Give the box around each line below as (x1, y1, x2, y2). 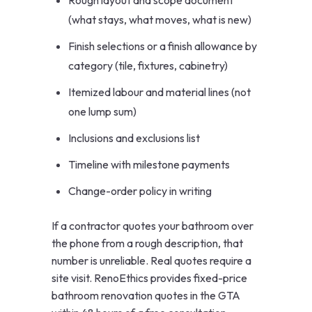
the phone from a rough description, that (52, 236, 243, 251)
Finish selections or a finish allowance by (68, 39, 257, 54)
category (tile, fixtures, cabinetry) (68, 58, 228, 73)
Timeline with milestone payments (68, 157, 230, 172)
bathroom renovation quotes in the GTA (52, 288, 240, 303)
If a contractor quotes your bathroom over (52, 219, 253, 233)
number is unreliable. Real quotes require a (52, 253, 251, 268)
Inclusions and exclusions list (68, 131, 200, 146)
